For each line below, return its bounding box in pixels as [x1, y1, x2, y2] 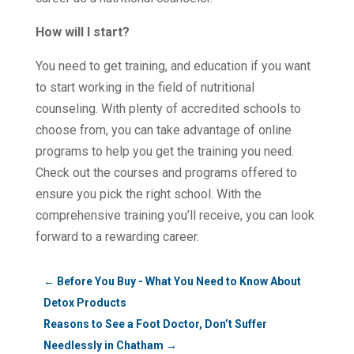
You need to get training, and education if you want [35, 58, 311, 73]
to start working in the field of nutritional [35, 79, 254, 95]
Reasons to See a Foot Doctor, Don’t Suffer [43, 317, 267, 330]
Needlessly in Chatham [43, 338, 164, 352]
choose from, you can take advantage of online [35, 122, 292, 137]
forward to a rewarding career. [35, 228, 199, 244]
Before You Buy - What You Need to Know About [56, 274, 301, 288]
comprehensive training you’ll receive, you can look [35, 207, 314, 223]
